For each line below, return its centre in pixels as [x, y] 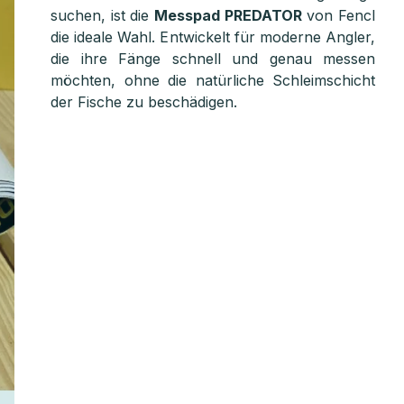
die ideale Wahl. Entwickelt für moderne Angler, [213, 37]
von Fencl [339, 15]
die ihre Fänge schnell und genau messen [213, 59]
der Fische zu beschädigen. [144, 102]
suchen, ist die [102, 15]
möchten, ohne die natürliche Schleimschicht [213, 80]
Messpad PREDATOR [228, 15]
